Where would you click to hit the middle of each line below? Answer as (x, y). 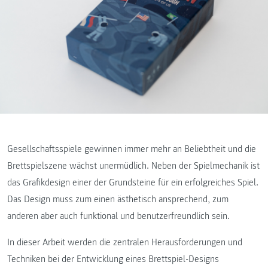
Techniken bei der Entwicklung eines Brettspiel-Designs (113, 259)
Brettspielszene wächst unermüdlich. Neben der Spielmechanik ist (133, 165)
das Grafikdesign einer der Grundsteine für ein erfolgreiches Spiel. (133, 182)
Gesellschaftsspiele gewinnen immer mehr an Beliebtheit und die (132, 149)
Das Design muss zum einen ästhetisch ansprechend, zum (118, 199)
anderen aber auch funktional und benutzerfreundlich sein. (118, 216)
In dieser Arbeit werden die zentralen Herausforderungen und (125, 242)
